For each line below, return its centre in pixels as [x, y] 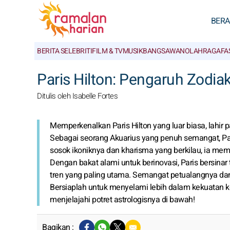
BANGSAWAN [164, 51]
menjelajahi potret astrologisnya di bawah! [122, 200]
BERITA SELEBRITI [64, 51]
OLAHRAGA [203, 51]
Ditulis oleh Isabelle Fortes [77, 96]
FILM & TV [107, 51]
